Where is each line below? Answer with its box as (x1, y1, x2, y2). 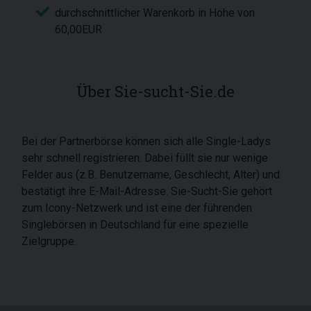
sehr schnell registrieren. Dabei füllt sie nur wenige (22, 151, 268, 165)
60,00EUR (55, 23, 102, 36)
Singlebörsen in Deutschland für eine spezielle (22, 218, 249, 231)
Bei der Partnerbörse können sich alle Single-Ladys (22, 135, 271, 148)
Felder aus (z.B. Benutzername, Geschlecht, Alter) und (22, 168, 280, 181)
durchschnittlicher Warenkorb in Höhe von (55, 6, 255, 19)
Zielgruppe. (22, 235, 76, 248)
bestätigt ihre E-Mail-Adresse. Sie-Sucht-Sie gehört (22, 185, 272, 198)
